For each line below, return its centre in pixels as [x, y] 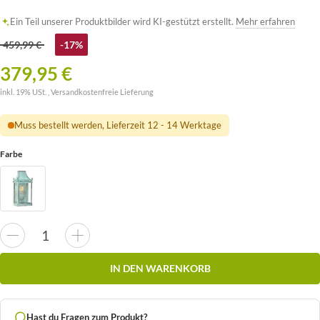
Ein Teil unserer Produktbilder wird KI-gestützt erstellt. [123, 21]
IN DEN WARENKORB [160, 269]
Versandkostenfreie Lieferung [102, 92]
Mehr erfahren [265, 21]
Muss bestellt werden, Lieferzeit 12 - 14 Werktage [117, 125]
